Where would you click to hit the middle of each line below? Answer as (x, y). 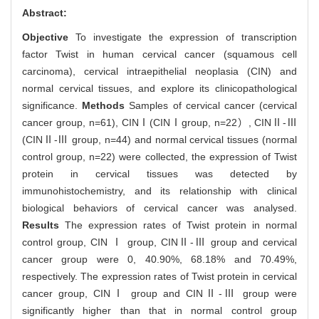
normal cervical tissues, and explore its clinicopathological (159, 88)
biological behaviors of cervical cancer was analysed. (159, 208)
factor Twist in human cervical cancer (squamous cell (159, 54)
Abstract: (45, 12)
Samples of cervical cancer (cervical (213, 105)
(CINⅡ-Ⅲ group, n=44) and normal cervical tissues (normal (159, 139)
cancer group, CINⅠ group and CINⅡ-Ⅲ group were (159, 293)
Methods (106, 105)
